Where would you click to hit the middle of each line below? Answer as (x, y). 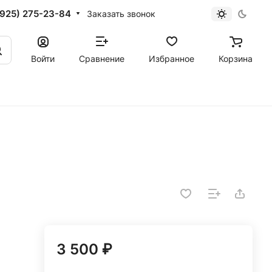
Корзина (236, 58)
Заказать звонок (121, 13)
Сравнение (102, 58)
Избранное (172, 58)
